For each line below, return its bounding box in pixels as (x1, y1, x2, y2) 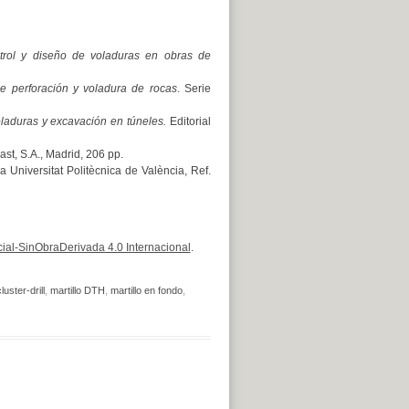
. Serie (176, 81, 212, 95)
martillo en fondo (110, 285, 183, 297)
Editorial (166, 114, 211, 128)
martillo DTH (49, 285, 105, 297)
